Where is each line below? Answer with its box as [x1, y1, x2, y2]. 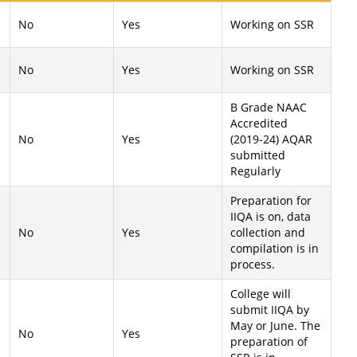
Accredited [230, 116, 288, 131]
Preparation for [230, 193, 312, 208]
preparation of [230, 334, 308, 349]
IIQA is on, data [230, 209, 311, 224]
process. [230, 257, 275, 272]
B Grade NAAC [230, 100, 307, 115]
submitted [230, 147, 285, 163]
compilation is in [230, 241, 319, 256]
